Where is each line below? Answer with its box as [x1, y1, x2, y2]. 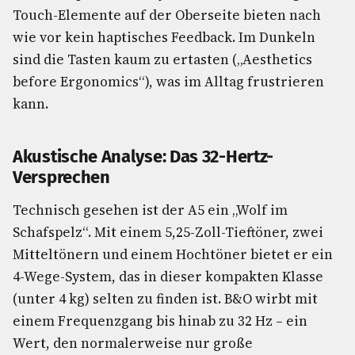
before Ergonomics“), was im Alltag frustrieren [13, 72, 324, 91]
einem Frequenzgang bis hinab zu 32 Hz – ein [13, 311, 307, 330]
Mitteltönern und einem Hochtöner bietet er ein [13, 245, 333, 264]
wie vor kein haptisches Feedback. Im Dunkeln [13, 28, 315, 47]
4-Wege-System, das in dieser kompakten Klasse [13, 267, 323, 286]
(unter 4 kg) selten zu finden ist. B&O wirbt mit [13, 289, 318, 308]
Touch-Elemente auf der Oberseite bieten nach [13, 6, 321, 25]
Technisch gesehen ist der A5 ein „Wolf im [13, 200, 288, 219]
